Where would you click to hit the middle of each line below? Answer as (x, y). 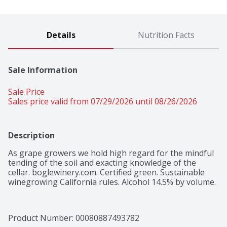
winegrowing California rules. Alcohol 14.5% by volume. (112, 182)
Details (61, 35)
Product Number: (42, 218)
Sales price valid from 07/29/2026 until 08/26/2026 (103, 102)
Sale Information (43, 70)
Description (31, 136)
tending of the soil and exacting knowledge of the (102, 163)
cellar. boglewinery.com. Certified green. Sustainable (106, 173)
